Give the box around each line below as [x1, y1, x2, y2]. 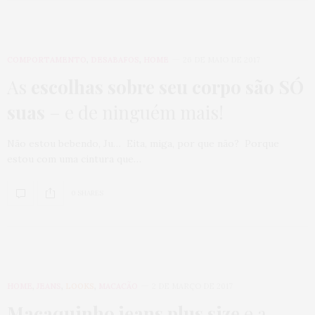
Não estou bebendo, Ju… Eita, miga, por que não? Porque [7, 136, 279, 150]
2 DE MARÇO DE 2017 [152, 281, 233, 291]
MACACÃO [98, 281, 138, 291]
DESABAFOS [91, 54, 139, 65]
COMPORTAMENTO [7, 54, 86, 65]
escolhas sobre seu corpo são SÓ [31, 74, 304, 99]
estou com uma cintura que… [7, 152, 141, 165]
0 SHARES [71, 188, 103, 198]
